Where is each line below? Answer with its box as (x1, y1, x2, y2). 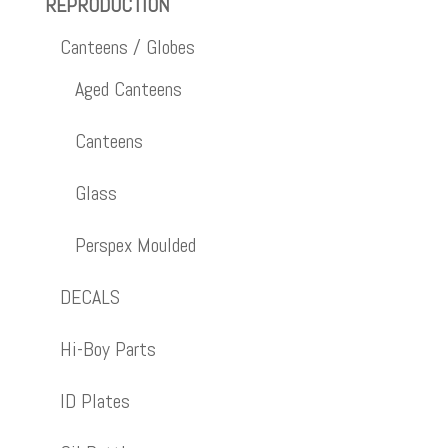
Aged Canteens (74, 76, 182, 103)
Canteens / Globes (59, 34, 195, 61)
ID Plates (59, 388, 130, 415)
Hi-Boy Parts (59, 336, 156, 363)
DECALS (59, 284, 120, 311)
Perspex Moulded (74, 232, 196, 259)
